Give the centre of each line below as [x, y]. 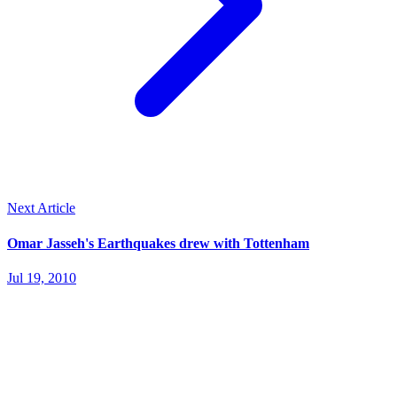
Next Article [41, 208]
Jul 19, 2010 [42, 277]
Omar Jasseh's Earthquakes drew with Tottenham [158, 243]
